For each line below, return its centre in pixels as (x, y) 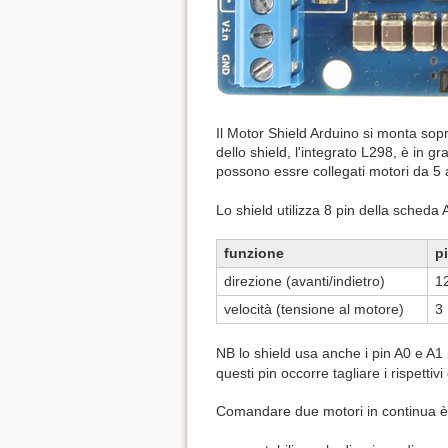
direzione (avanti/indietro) (304, 281)
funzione (254, 253)
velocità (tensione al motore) (314, 309)
